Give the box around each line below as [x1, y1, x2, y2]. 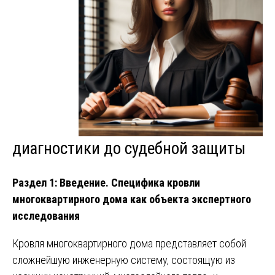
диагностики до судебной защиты [12, 138, 246, 158]
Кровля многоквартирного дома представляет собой [12, 237, 246, 250]
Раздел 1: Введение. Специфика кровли [12, 176, 200, 190]
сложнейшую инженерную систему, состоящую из [12, 254, 235, 267]
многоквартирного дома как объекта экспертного [12, 193, 251, 206]
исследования [12, 209, 80, 223]
